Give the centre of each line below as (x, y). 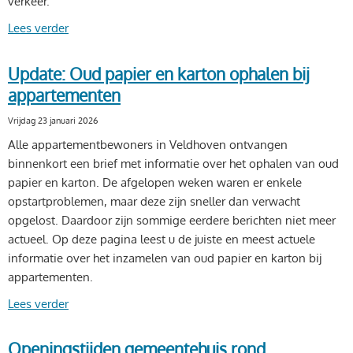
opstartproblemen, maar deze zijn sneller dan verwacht (154, 201)
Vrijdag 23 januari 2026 (53, 120)
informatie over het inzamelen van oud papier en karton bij (165, 258)
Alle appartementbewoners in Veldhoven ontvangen (148, 144)
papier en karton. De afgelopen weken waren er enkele (155, 182)
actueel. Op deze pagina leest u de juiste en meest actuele (162, 239)
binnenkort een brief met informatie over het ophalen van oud (173, 163)
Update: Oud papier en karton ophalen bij (159, 73)
